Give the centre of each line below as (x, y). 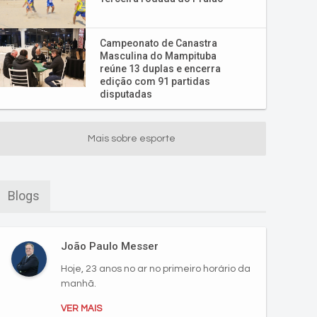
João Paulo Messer (110, 246)
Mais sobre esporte (132, 139)
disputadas (126, 94)
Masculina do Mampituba (158, 56)
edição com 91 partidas (155, 81)
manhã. (79, 284)
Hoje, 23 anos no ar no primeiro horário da (156, 269)
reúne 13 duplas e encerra (160, 69)
